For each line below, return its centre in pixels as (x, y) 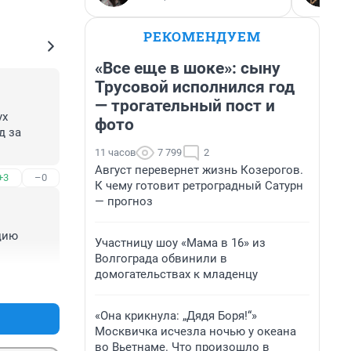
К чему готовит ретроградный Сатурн (199, 186)
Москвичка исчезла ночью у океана (195, 331)
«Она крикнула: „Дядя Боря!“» (176, 316)
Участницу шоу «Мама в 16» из (180, 243)
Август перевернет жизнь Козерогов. (199, 170)
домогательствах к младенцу (176, 274)
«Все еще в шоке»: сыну (188, 68)
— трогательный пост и (185, 106)
